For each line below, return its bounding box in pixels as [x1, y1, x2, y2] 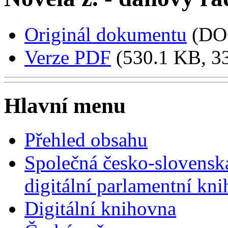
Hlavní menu [4, 93, 126, 118]
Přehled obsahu [24, 128, 148, 151]
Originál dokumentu [24, 23, 187, 45]
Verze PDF [24, 46, 111, 68]
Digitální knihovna [24, 197, 176, 219]
